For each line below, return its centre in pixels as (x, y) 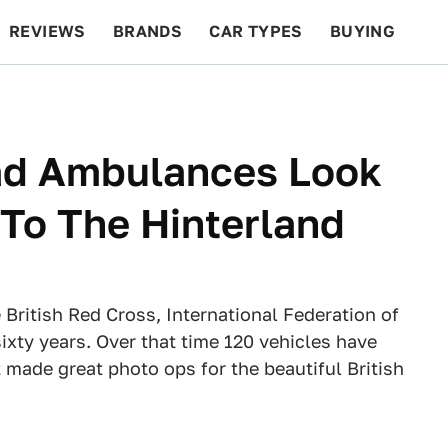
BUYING (362, 31)
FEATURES (375, 95)
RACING (199, 95)
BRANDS (147, 31)
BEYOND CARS (80, 95)
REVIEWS (47, 31)
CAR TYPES (256, 31)
